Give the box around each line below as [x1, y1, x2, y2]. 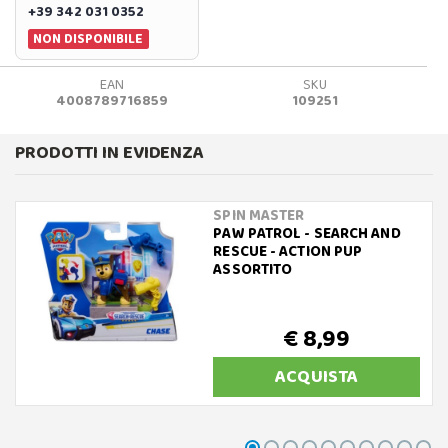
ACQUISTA [275, 362, 359, 391]
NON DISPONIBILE [33, 27, 144, 50]
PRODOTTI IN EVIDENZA [15, 138, 204, 167]
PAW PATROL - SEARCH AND [213, 221, 401, 246]
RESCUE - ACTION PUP [213, 239, 363, 264]
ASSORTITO [213, 257, 293, 282]
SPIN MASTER [213, 203, 305, 228]
